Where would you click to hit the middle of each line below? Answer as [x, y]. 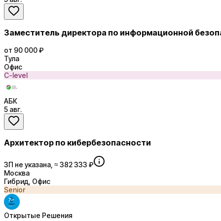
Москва [17, 173]
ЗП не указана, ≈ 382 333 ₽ [49, 165]
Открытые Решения [38, 216]
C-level [16, 75]
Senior [15, 190]
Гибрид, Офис [27, 182]
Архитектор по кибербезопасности [77, 142]
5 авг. [13, 109]
